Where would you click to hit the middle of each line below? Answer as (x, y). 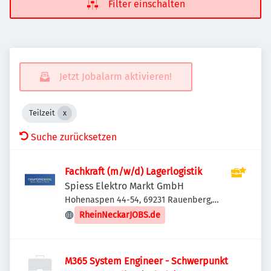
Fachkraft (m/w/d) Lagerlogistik (133, 171)
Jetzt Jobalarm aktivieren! (116, 77)
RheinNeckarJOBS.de (120, 215)
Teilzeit (42, 113)
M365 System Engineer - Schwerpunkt (146, 261)
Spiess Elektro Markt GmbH (124, 186)
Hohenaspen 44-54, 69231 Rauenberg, (139, 200)
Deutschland (89, 213)
